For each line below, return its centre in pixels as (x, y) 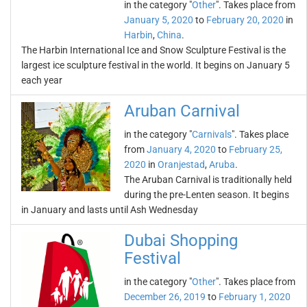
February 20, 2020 (245, 20)
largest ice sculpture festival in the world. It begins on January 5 (156, 65)
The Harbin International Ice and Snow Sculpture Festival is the (153, 50)
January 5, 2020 (159, 20)
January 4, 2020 (181, 149)
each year (42, 80)
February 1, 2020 (255, 297)
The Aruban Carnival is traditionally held (208, 180)
